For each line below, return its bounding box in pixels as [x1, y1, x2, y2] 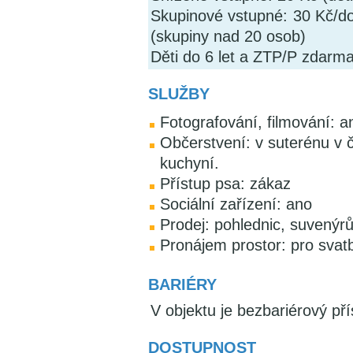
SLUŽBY [148, 85, 210, 102]
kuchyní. [160, 154, 219, 172]
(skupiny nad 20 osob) [150, 28, 306, 45]
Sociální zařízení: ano [160, 195, 312, 213]
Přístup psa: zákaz [160, 175, 291, 192]
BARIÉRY [148, 276, 217, 293]
